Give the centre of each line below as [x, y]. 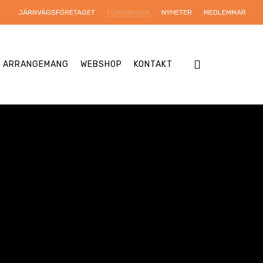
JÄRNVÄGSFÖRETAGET [57, 12]
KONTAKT [153, 64]
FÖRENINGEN [128, 12]
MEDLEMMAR [225, 12]
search [219, 64]
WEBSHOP [101, 64]
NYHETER [177, 12]
